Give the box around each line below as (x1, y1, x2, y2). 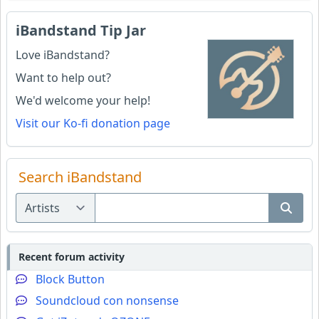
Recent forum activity (19, 250, 125, 263)
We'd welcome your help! (16, 93, 150, 108)
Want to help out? (16, 70, 111, 85)
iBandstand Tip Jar (16, 21, 146, 40)
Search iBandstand (19, 167, 142, 187)
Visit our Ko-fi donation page (16, 115, 170, 131)
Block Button (36, 271, 105, 287)
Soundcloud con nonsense (36, 293, 179, 308)
